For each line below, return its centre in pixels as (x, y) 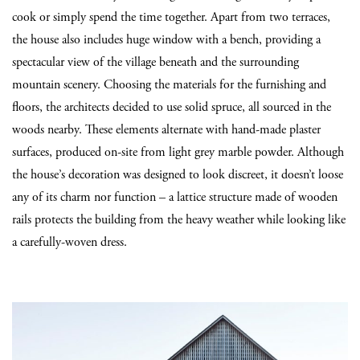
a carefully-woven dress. (70, 242)
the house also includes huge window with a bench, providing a (166, 40)
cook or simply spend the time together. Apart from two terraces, (171, 17)
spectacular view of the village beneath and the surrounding (155, 62)
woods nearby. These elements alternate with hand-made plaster (166, 130)
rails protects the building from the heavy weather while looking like (179, 220)
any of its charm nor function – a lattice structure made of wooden (175, 197)
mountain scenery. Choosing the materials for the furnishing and (169, 85)
